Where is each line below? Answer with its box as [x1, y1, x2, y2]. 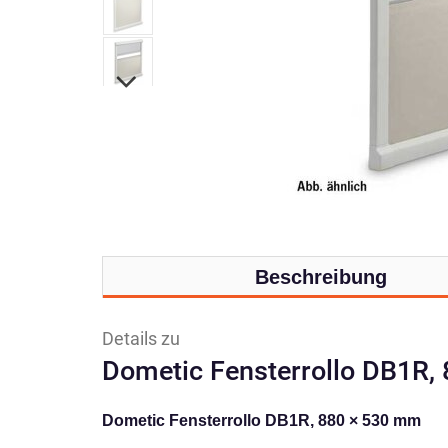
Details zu [102, 329, 180, 349]
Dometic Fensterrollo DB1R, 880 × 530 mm [102, 412, 421, 429]
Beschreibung [254, 266, 387, 288]
